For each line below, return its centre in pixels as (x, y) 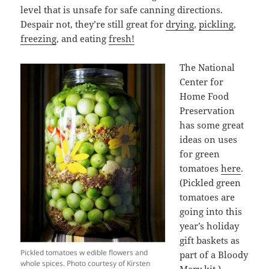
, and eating (83, 39)
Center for (202, 82)
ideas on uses (209, 140)
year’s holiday (210, 226)
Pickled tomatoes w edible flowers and (84, 253)
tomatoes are (207, 197)
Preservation (207, 111)
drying (180, 24)
